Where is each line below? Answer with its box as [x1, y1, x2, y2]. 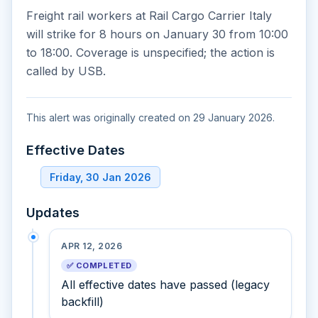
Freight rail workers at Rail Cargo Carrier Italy [26, 9, 272, 23]
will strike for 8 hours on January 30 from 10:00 [26, 27, 288, 41]
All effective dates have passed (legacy [61, 278, 270, 292]
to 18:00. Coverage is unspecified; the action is [26, 45, 275, 60]
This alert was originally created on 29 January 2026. [26, 111, 275, 124]
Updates [26, 205, 79, 220]
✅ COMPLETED [67, 261, 132, 270]
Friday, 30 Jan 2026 [50, 171, 151, 183]
